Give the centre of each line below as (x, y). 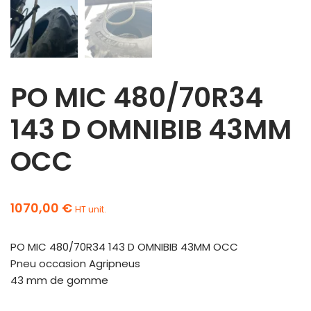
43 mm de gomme (59, 280)
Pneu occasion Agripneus (75, 263)
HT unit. (91, 209)
